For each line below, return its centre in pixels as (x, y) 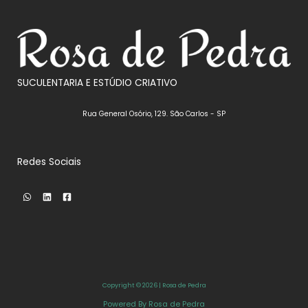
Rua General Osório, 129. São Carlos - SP (154, 114)
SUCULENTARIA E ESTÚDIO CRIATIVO (97, 83)
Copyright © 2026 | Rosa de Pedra (154, 285)
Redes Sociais (49, 162)
